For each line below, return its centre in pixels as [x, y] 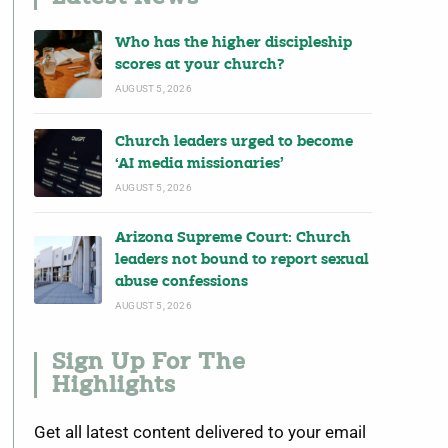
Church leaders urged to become [234, 142]
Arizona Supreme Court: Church [233, 238]
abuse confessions [182, 282]
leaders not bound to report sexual [242, 260]
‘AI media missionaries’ [200, 164]
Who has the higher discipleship [234, 43]
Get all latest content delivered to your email [199, 432]
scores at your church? [200, 65]
